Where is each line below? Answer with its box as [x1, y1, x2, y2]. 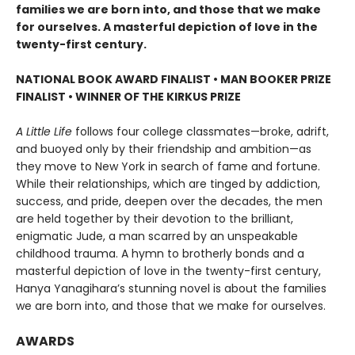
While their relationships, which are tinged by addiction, [16, 176, 320, 193]
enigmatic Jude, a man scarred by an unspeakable [16, 228, 298, 245]
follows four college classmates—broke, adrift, [72, 124, 329, 140]
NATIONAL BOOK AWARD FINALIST [16, 71, 213, 88]
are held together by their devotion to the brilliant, [16, 211, 293, 227]
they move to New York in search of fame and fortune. [16, 158, 320, 175]
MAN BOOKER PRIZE [218, 71, 331, 88]
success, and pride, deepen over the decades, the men [16, 193, 323, 210]
